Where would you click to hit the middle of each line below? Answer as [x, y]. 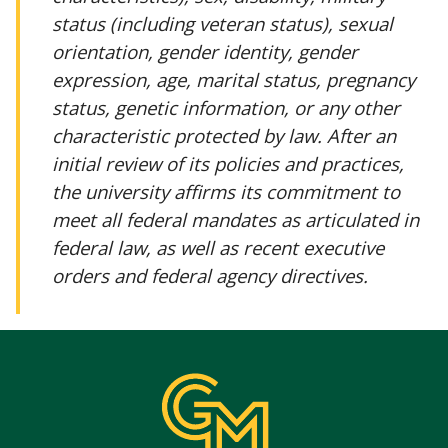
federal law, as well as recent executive [218, 247]
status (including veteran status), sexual [222, 23]
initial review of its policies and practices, [228, 163]
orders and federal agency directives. [210, 275]
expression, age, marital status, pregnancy [233, 79]
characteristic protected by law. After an [224, 135]
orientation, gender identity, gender [205, 51]
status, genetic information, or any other [226, 107]
